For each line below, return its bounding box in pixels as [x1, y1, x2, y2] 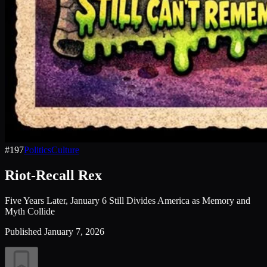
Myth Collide [5, 206, 55, 216]
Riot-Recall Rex [5, 167, 102, 183]
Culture [51, 145, 79, 155]
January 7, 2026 [44, 226, 104, 237]
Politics [24, 145, 51, 155]
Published [5, 226, 42, 237]
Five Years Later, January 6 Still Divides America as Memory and [5, 195, 250, 206]
